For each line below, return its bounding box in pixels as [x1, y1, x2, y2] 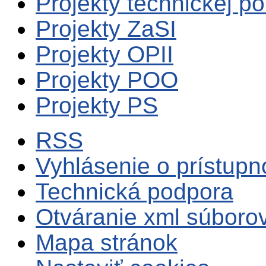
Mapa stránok [36, 230, 178, 256]
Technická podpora [36, 179, 233, 205]
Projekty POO [36, 67, 178, 93]
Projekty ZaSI [36, 16, 176, 42]
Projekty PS [36, 93, 158, 119]
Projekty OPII [36, 42, 173, 68]
